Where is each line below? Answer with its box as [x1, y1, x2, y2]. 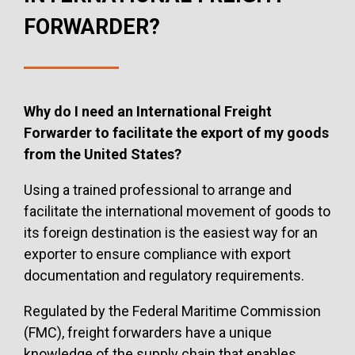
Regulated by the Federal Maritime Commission [24, 302, 321, 319]
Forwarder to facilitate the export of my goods [24, 124, 329, 141]
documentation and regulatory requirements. [24, 266, 304, 284]
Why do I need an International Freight [24, 102, 272, 120]
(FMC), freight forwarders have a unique [24, 323, 272, 341]
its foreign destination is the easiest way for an [24, 223, 318, 241]
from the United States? [24, 145, 181, 162]
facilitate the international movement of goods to [24, 202, 330, 219]
